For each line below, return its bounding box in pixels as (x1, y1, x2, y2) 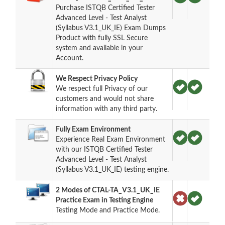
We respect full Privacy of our (56, 85, 148, 92)
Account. (56, 54, 84, 62)
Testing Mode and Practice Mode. (56, 206, 160, 214)
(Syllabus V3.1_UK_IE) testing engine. (56, 166, 169, 173)
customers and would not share (56, 95, 154, 102)
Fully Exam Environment (56, 126, 131, 133)
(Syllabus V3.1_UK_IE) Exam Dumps (56, 24, 166, 32)
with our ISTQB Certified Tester (56, 146, 153, 153)
